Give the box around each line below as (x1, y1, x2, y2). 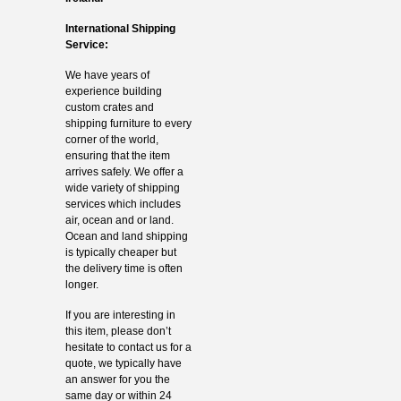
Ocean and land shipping (64, 230, 188, 243)
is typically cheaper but (64, 246, 176, 260)
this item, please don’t (64, 325, 171, 338)
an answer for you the (64, 373, 170, 387)
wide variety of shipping (64, 182, 180, 195)
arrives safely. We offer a (64, 166, 183, 179)
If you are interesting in (64, 309, 175, 322)
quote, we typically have (64, 357, 182, 371)
